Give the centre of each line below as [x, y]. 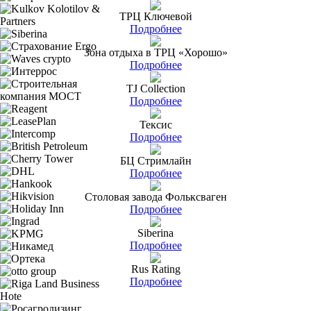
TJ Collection [155, 88]
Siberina [155, 233]
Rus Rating [155, 269]
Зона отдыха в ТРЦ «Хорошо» [155, 52]
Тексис [155, 124]
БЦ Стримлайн [155, 160]
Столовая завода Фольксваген [155, 196]
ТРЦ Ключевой [155, 16]
